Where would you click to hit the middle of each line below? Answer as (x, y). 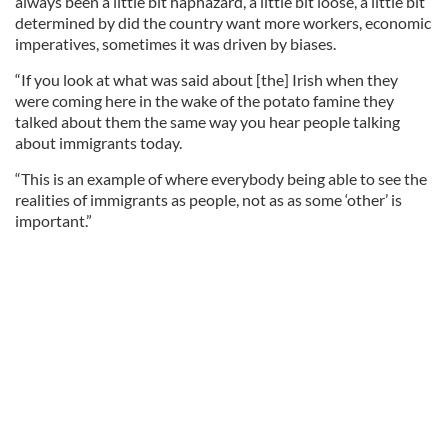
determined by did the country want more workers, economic (223, 22)
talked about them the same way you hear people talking (207, 121)
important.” (53, 220)
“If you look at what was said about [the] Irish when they (206, 79)
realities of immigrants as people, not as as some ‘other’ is (208, 199)
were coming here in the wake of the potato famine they (204, 100)
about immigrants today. (98, 142)
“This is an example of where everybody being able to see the (221, 178)
